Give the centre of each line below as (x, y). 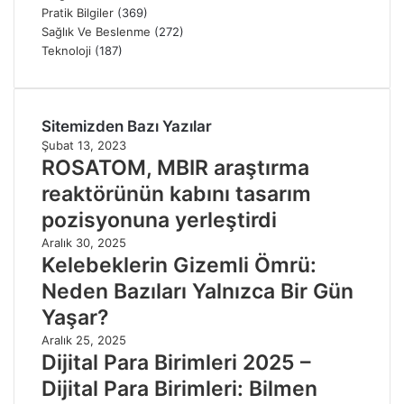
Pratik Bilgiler (78, 13)
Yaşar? (75, 318)
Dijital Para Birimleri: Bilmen (179, 389)
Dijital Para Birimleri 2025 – (176, 363)
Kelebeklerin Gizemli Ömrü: (179, 266)
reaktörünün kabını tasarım (176, 194)
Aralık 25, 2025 (84, 340)
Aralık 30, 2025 (84, 243)
